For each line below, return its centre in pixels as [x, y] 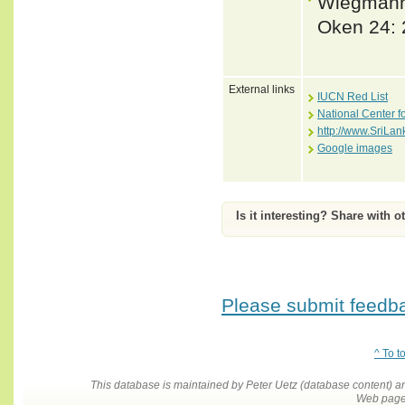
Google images [355, 148]
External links [262, 89]
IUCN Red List [353, 96]
